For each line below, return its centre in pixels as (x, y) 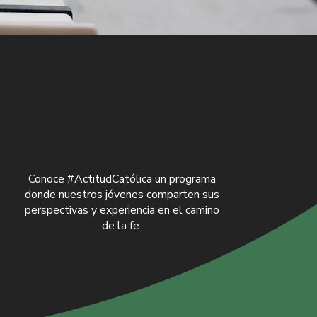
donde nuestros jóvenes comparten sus (122, 195)
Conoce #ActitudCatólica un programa (122, 179)
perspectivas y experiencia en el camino (122, 210)
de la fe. (122, 226)
